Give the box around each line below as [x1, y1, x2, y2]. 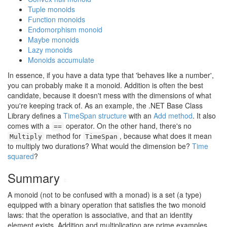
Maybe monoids [28, 34, 79, 45]
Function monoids [28, 14, 85, 24]
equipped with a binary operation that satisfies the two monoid [8, 200, 206, 210]
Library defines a [8, 110, 63, 121]
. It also [193, 110, 216, 121]
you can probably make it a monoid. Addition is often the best [8, 80, 203, 90]
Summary [8, 169, 63, 186]
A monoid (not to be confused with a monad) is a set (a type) [8, 190, 202, 200]
